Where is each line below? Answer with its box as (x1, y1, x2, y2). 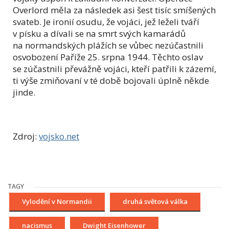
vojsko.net (39, 130, 79, 143)
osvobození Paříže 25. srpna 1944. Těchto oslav (13, 51, 203, 63)
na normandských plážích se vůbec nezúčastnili (13, 39, 203, 52)
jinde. (13, 86, 35, 99)
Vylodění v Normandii (22, 197, 92, 207)
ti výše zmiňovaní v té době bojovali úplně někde (13, 75, 209, 87)
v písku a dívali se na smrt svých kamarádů (13, 28, 186, 40)
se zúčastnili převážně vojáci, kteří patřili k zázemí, (13, 63, 216, 75)
